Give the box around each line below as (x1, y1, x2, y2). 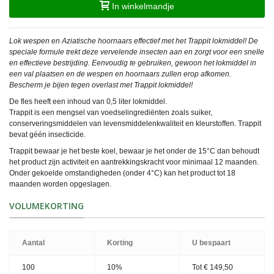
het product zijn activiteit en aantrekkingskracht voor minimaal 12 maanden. (9, 158, 259, 167)
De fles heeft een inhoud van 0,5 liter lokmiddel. (9, 97, 167, 106)
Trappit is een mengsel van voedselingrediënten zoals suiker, (9, 108, 212, 117)
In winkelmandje (112, 1, 174, 12)
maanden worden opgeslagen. (9, 180, 113, 189)
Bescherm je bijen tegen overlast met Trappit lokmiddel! (9, 81, 193, 90)
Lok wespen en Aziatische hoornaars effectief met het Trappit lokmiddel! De (9, 37, 258, 46)
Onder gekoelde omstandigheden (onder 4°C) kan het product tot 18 (9, 169, 235, 178)
